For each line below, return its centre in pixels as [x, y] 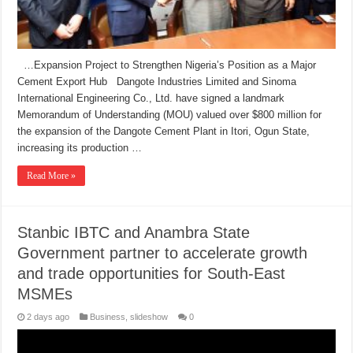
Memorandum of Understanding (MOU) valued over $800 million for [170, 114]
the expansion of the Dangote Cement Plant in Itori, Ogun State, [164, 131]
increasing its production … [80, 147]
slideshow [149, 316]
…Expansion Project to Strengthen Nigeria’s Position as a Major [167, 65]
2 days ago [48, 316]
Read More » [52, 175]
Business [108, 316]
